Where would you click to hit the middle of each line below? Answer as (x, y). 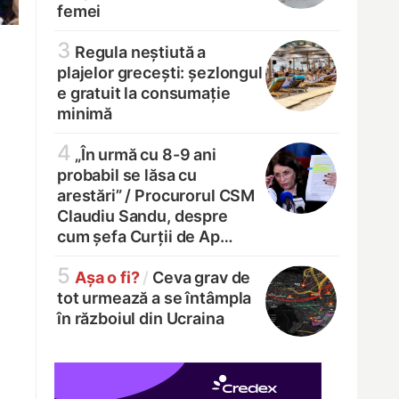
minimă (85, 114)
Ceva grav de (202, 278)
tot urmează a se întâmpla (155, 298)
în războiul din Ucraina (141, 319)
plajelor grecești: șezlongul (160, 73)
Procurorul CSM (193, 196)
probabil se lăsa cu (127, 175)
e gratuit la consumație (144, 94)
